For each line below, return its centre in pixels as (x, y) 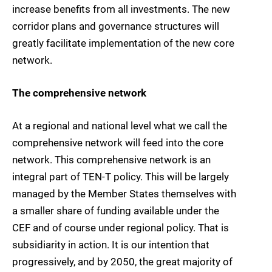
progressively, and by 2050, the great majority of (122, 262)
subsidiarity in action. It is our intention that (111, 245)
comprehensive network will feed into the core (118, 143)
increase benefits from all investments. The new (121, 9)
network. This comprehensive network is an (111, 160)
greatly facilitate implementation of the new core (123, 43)
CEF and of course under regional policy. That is (121, 228)
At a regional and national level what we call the (120, 126)
